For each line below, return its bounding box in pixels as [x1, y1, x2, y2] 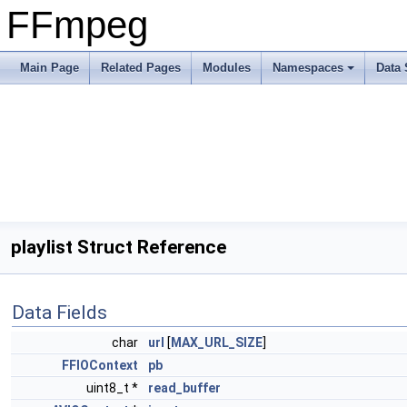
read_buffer [148, 381, 221, 395]
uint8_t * [86, 381, 141, 395]
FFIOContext [62, 358, 138, 372]
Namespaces [273, 61, 343, 74]
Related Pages [101, 61, 181, 74]
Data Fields [12, 302, 107, 323]
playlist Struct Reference [11, 236, 226, 258]
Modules [203, 61, 251, 74]
